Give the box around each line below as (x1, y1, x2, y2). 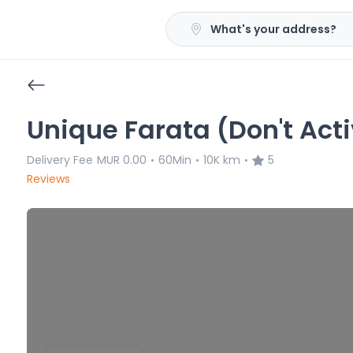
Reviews (26, 171, 70, 187)
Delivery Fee (26, 152, 93, 168)
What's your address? (210, 20, 336, 37)
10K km (203, 152, 240, 168)
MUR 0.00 (96, 152, 147, 168)
